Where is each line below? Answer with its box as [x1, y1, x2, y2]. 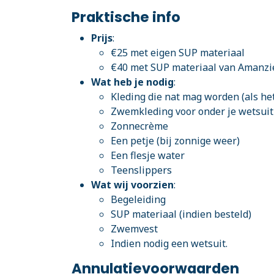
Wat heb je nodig [91, 75, 174, 89]
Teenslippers [111, 163, 172, 177]
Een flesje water [111, 149, 185, 162]
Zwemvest [111, 222, 158, 235]
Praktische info [72, 7, 180, 27]
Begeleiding [111, 193, 166, 206]
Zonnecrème [111, 119, 168, 133]
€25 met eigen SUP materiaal [111, 46, 245, 59]
